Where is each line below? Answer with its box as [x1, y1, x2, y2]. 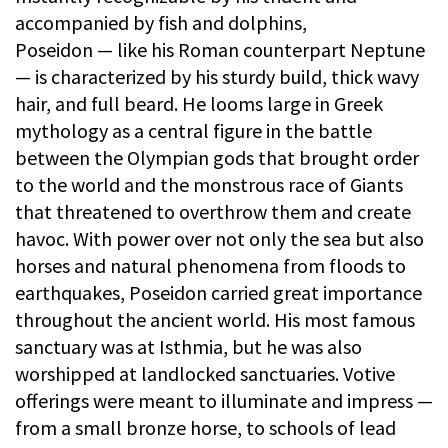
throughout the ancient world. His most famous [15, 306, 415, 332]
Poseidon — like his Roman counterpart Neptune [15, 36, 425, 62]
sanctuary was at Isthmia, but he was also [15, 333, 362, 359]
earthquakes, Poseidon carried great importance [15, 279, 422, 305]
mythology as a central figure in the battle [15, 117, 372, 143]
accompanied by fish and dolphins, [15, 9, 307, 35]
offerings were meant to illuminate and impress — [15, 387, 433, 413]
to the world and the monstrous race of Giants [15, 171, 403, 197]
